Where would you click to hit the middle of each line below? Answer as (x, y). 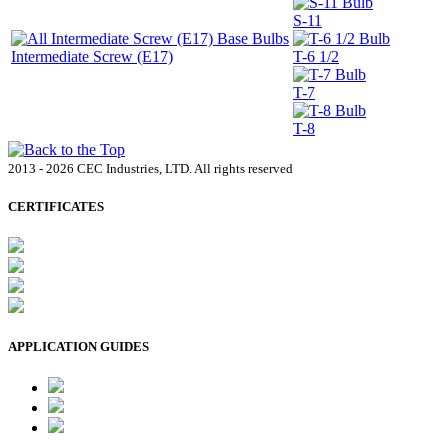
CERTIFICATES (56, 206)
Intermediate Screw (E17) (92, 56)
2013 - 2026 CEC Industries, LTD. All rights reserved (150, 168)
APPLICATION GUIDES (78, 347)
